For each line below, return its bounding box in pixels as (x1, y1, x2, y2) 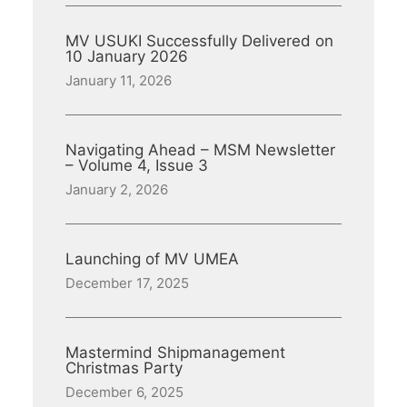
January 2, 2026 (65, 181, 168, 198)
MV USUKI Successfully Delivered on (65, 32, 333, 50)
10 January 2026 (65, 47, 188, 65)
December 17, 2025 (65, 274, 189, 292)
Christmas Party (65, 359, 183, 377)
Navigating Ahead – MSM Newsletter (65, 141, 335, 159)
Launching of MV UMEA (65, 250, 239, 268)
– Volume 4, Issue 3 (65, 156, 208, 174)
